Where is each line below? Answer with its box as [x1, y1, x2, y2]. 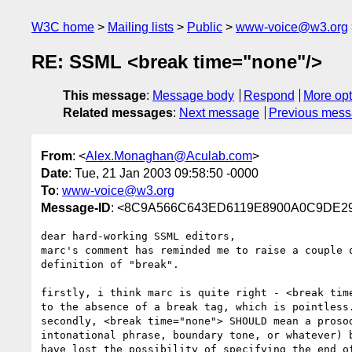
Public [187, 20, 222, 34]
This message [63, 89, 146, 103]
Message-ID [41, 200, 111, 214]
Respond [243, 89, 295, 103]
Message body [152, 89, 234, 103]
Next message [179, 106, 259, 120]
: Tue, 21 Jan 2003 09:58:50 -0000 [68, 166, 258, 180]
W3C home [31, 20, 94, 34]
